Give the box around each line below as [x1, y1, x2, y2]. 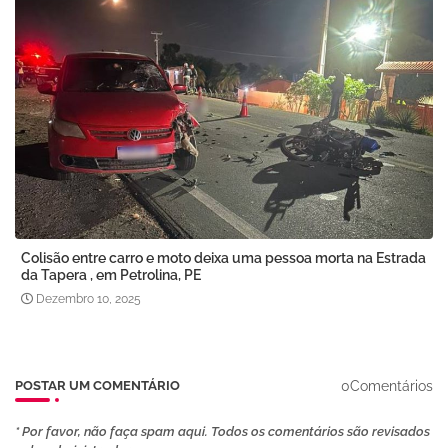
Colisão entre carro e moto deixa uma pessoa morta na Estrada [21, 250, 426, 267]
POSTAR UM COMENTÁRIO [15, 378, 180, 394]
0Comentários [341, 377, 433, 394]
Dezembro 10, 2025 [36, 292, 141, 307]
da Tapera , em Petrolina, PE [21, 267, 201, 284]
